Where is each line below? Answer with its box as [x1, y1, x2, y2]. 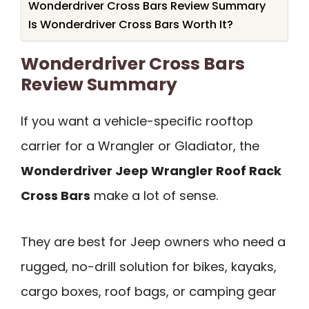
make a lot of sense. [90, 187, 218, 205]
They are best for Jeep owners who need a [21, 232, 286, 250]
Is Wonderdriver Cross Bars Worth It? [28, 17, 233, 33]
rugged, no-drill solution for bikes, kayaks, [21, 257, 277, 275]
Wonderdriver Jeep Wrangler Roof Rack [21, 162, 281, 180]
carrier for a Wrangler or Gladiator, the [21, 137, 259, 155]
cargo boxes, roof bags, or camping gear [21, 282, 277, 300]
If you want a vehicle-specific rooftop [21, 112, 253, 130]
